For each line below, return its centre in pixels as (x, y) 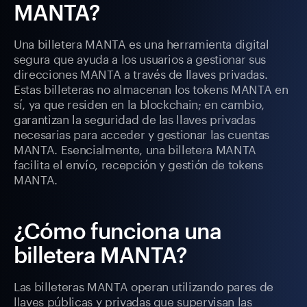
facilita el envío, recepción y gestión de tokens (138, 163)
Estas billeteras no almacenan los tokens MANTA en (151, 88)
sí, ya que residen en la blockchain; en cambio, (139, 103)
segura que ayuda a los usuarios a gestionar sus (140, 58)
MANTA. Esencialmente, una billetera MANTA (135, 148)
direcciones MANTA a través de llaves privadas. (141, 73)
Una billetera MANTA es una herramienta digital (142, 43)
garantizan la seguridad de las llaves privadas (135, 118)
